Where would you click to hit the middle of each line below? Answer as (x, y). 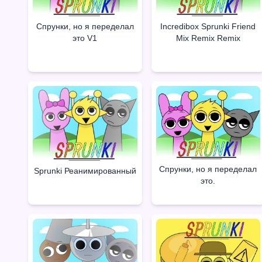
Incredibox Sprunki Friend (208, 26)
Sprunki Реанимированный (85, 171)
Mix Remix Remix (208, 38)
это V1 (85, 38)
